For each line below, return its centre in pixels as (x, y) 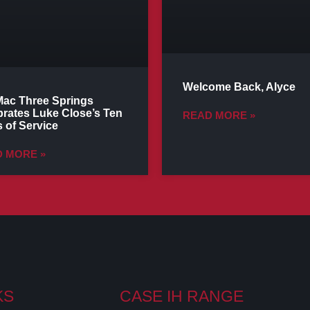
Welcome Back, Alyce (239, 86)
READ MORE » (219, 115)
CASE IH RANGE (181, 296)
